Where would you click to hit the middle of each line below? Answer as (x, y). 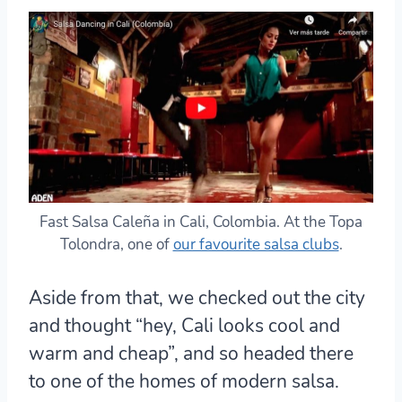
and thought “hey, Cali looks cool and (184, 326)
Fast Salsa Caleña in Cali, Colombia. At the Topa (201, 223)
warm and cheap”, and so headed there (191, 354)
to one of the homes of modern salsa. (184, 382)
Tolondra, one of (116, 245)
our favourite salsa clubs (256, 245)
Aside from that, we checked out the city (197, 298)
